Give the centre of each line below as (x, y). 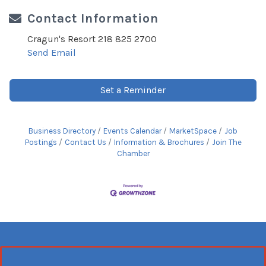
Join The (227, 142)
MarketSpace (193, 131)
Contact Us (85, 142)
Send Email (52, 53)
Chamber (133, 154)
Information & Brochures (159, 142)
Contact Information (93, 19)
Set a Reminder (133, 90)
